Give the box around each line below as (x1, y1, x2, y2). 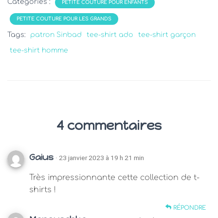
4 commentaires (56, 117, 162, 133)
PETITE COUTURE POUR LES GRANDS (17, 16, 111, 21)
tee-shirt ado (87, 31, 133, 38)
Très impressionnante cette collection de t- (29, 173, 200, 182)
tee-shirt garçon (138, 31, 196, 38)
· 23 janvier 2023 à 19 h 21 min (55, 153, 144, 162)
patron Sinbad (30, 31, 82, 38)
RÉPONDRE (171, 204, 206, 211)
